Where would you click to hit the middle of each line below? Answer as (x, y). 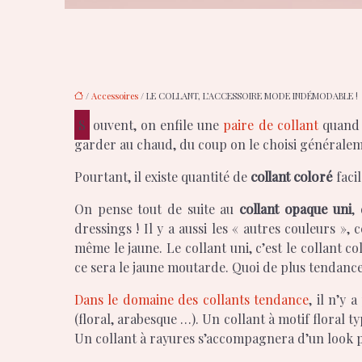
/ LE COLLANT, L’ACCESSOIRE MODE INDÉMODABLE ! (248, 96)
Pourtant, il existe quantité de (162, 177)
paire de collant (271, 125)
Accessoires (115, 96)
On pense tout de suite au (157, 209)
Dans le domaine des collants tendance (192, 299)
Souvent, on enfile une (158, 125)
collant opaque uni (296, 209)
